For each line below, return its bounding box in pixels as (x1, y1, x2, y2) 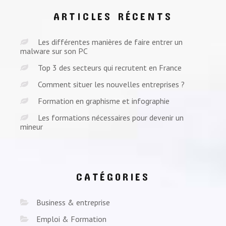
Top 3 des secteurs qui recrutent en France (38, 62, 182, 73)
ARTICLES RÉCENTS (53, 9, 173, 22)
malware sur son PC (20, 45, 88, 56)
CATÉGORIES (76, 169, 150, 183)
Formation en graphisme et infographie (38, 95, 169, 106)
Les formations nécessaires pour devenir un (38, 112, 184, 123)
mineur (20, 121, 43, 132)
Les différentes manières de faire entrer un (38, 36, 183, 47)
